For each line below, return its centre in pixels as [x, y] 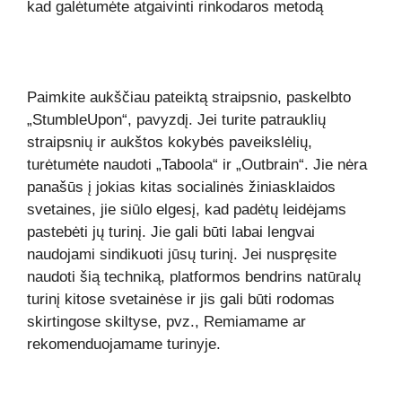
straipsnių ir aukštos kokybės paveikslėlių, [170, 142]
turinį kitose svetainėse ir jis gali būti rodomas [181, 299]
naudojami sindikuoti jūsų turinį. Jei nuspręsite [182, 254]
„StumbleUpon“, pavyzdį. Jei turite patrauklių [176, 120]
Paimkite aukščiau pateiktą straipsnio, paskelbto [189, 97]
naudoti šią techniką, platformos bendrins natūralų [194, 277]
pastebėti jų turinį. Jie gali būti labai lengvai [171, 232]
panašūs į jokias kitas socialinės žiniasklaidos [181, 187]
